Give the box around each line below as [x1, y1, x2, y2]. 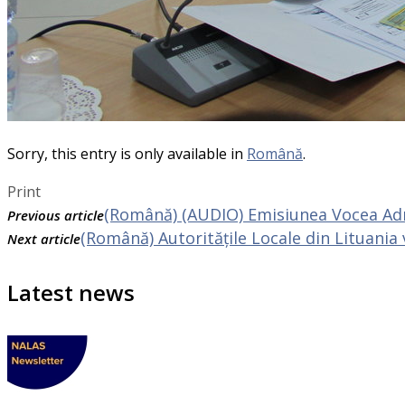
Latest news [7, 277, 135, 307]
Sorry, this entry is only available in [7, 143, 247, 164]
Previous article [7, 205, 104, 224]
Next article [7, 229, 80, 248]
